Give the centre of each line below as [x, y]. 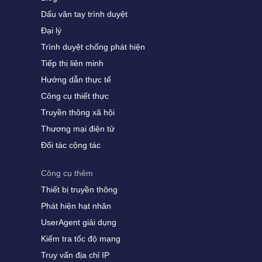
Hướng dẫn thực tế [76, 80]
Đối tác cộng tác [71, 145]
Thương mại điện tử [78, 129]
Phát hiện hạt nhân [76, 206]
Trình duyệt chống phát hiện [93, 47]
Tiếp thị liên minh [72, 63]
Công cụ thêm [67, 173]
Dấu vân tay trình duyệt [84, 14]
